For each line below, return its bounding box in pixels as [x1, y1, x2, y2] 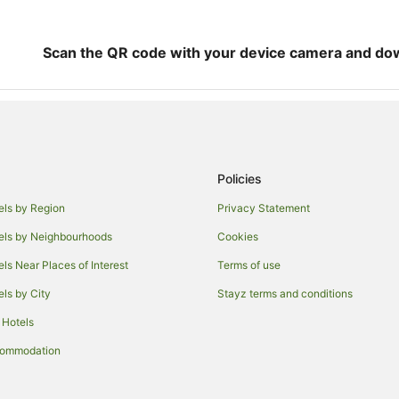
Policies [217, 170, 262, 186]
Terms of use [217, 257, 281, 272]
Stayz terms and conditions [217, 286, 353, 300]
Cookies [217, 229, 258, 243]
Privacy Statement [217, 200, 310, 215]
